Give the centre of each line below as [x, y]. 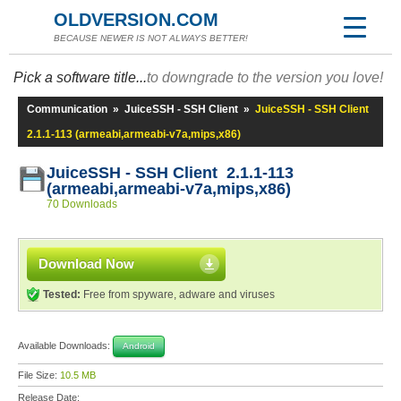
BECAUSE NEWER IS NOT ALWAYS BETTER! [151, 38]
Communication [67, 109]
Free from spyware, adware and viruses [178, 294]
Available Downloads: [65, 345]
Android [139, 346]
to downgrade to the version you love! [265, 77]
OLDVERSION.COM [136, 20]
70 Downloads [82, 204]
